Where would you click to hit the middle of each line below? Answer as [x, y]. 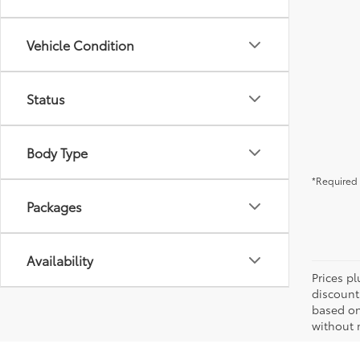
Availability [60, 260]
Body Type [57, 152]
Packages [54, 206]
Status [46, 98]
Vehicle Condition [80, 45]
